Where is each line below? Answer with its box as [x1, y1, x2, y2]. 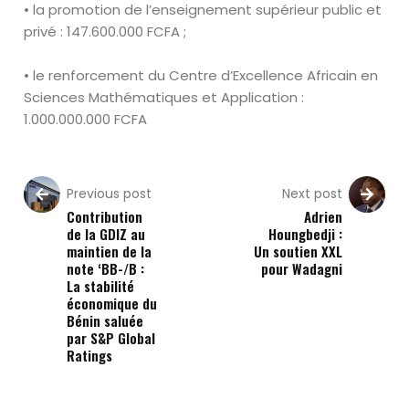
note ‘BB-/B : [67, 258, 145, 278]
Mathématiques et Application [89, 88, 302, 107]
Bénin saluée [67, 310, 144, 330]
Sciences [24, 88, 86, 107]
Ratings [67, 345, 113, 365]
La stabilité [67, 276, 135, 296]
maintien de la [67, 241, 152, 261]
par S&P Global [67, 328, 156, 348]
